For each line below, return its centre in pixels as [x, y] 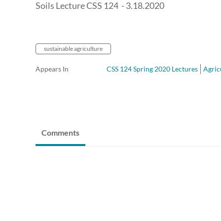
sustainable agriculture [73, 49]
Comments [60, 133]
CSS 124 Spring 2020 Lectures [152, 69]
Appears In [52, 69]
